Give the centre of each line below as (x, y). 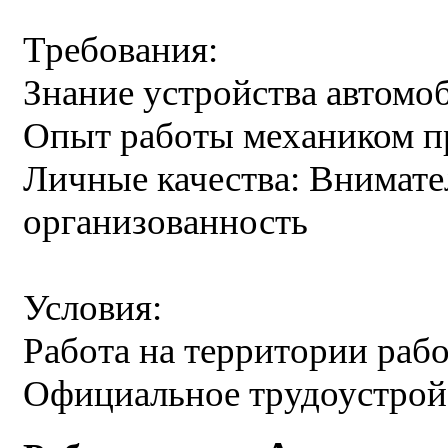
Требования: (120, 50)
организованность (165, 222)
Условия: (92, 308)
